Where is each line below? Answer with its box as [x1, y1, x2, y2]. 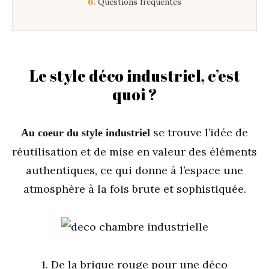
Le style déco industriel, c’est [29, 65, 240, 86]
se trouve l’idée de [150, 125, 248, 139]
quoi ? [112, 84, 157, 104]
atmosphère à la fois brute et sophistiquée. [23, 182, 246, 196]
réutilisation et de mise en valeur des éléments [12, 145, 257, 159]
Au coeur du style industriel [21, 127, 150, 139]
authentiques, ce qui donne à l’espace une [26, 163, 243, 177]
